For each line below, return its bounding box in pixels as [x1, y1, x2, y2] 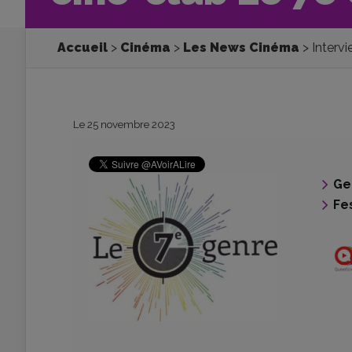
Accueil [57, 40, 108, 55]
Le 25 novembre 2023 [73, 118, 175, 130]
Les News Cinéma [183, 40, 299, 55]
